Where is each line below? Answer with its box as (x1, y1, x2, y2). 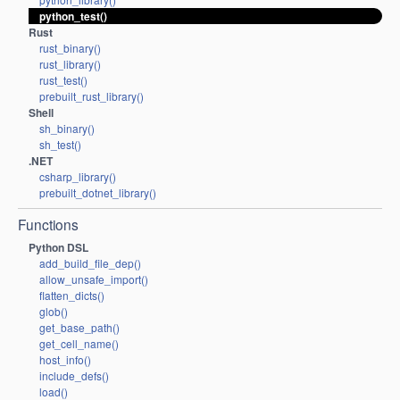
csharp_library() (39, 169, 116, 185)
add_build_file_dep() (39, 254, 141, 271)
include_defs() (39, 367, 109, 383)
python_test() (39, 8, 107, 25)
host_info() (39, 351, 91, 367)
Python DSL (29, 238, 88, 255)
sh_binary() (39, 121, 95, 137)
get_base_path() (39, 319, 120, 335)
